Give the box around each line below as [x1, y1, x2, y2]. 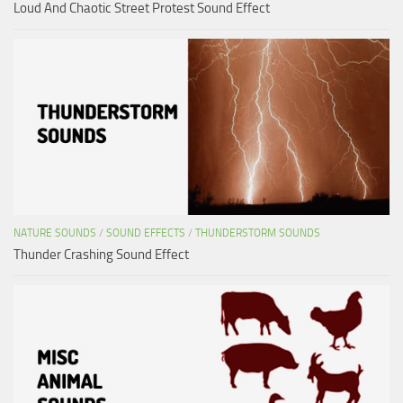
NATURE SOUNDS [13, 227, 96, 240]
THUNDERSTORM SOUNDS [195, 227, 320, 240]
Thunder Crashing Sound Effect [13, 246, 189, 264]
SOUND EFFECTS [106, 227, 185, 240]
